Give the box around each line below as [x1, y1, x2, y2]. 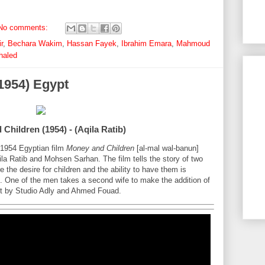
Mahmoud [176, 40, 210, 50]
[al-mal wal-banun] [134, 145, 199, 154]
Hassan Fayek [67, 40, 117, 50]
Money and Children [66, 145, 134, 154]
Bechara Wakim [8, 40, 62, 50]
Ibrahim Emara [121, 40, 172, 50]
